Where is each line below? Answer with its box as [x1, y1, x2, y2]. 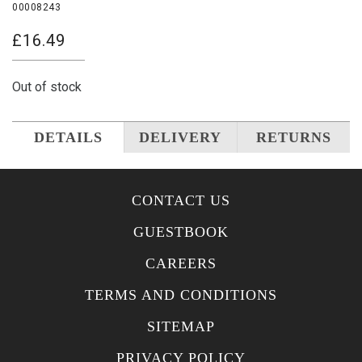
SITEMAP [147, 318, 215, 335]
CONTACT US [132, 192, 230, 209]
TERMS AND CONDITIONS [85, 287, 277, 304]
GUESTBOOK [133, 224, 229, 241]
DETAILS [33, 129, 103, 146]
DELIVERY [139, 129, 222, 146]
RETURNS [255, 129, 331, 146]
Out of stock [12, 79, 82, 95]
